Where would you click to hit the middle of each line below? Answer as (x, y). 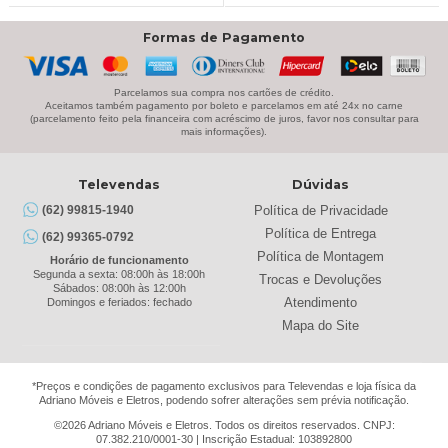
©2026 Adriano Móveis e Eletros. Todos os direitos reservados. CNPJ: (224, 424)
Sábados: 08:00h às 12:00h (119, 288)
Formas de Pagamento (224, 37)
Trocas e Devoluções (321, 280)
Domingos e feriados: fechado (119, 302)
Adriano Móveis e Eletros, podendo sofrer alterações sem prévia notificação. (224, 399)
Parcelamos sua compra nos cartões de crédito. (224, 93)
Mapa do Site (321, 326)
